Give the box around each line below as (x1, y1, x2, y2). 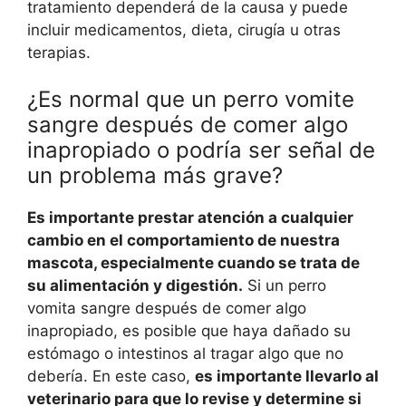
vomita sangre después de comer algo (27, 299, 306, 318)
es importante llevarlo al (195, 367, 379, 386)
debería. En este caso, (27, 367, 195, 386)
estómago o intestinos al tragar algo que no (27, 344, 343, 363)
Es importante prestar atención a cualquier (27, 208, 353, 227)
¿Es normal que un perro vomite (27, 86, 354, 113)
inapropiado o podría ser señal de (27, 137, 375, 164)
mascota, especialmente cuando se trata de (27, 254, 360, 273)
